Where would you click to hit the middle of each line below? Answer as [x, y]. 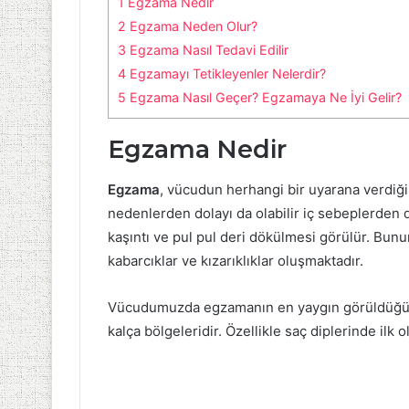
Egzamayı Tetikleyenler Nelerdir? [226, 73]
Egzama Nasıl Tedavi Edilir [207, 49]
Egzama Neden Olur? [192, 26]
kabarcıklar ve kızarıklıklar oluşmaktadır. [236, 261]
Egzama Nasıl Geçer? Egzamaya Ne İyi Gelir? [264, 97]
